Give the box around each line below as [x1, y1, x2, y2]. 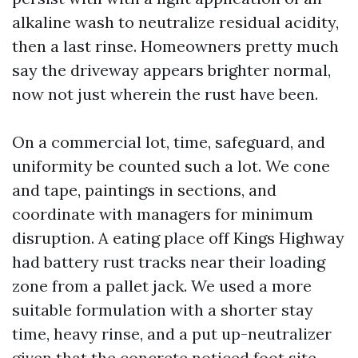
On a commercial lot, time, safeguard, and [12, 132, 325, 152]
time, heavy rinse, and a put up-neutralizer [12, 324, 332, 344]
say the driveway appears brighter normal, [12, 60, 331, 80]
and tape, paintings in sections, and [12, 180, 276, 200]
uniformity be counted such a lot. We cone [12, 156, 330, 176]
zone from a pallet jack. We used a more [12, 276, 312, 296]
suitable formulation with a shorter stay [12, 300, 313, 320]
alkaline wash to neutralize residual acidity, [12, 12, 339, 32]
